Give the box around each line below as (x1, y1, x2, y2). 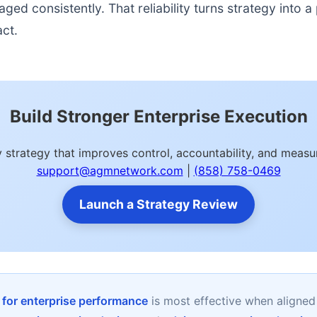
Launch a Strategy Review (79, 197, 238, 212)
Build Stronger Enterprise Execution (9, 106, 308, 127)
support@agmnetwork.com (36, 163, 183, 178)
